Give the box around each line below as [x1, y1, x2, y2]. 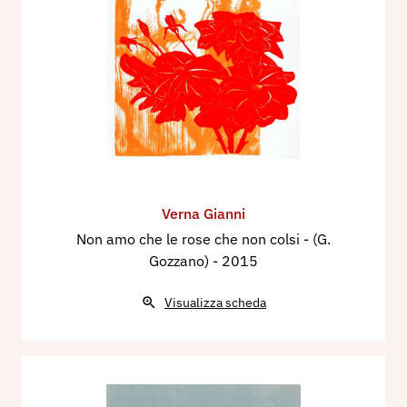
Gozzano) [149, 251, 213, 270]
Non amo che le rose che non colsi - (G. [76, 229, 331, 248]
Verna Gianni [162, 203, 245, 223]
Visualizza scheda [164, 293, 266, 311]
